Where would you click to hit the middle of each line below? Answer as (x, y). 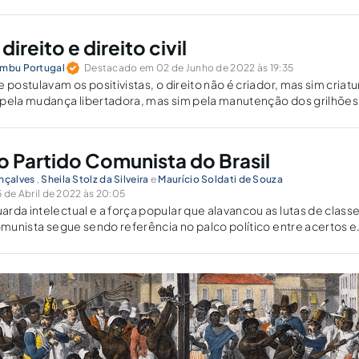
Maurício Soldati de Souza (220, 179)
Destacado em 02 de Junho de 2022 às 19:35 (189, 68)
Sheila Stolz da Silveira (95, 179)
